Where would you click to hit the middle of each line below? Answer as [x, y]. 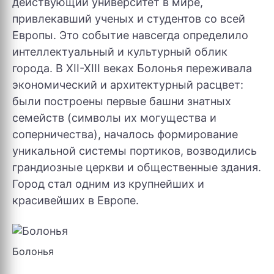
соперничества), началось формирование [125, 134]
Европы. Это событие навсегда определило [130, 35]
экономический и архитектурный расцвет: [128, 85]
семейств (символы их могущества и [114, 118]
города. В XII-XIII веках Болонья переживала [132, 68]
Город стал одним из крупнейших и [108, 184]
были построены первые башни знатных [122, 101]
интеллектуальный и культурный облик [120, 52]
